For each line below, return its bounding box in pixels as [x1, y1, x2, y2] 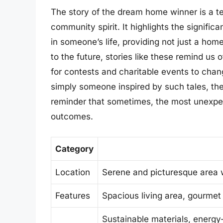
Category [55, 143, 94, 154]
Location [55, 167, 90, 177]
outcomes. [51, 111, 93, 122]
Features [55, 190, 90, 201]
